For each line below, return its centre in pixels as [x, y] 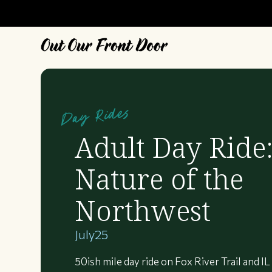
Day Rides [95, 116]
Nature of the [159, 179]
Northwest [143, 211]
